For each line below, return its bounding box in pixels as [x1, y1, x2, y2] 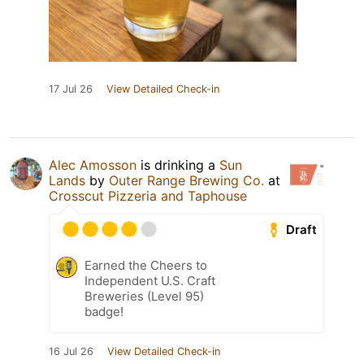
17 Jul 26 [49, 83, 93, 96]
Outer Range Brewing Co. [109, 172, 264, 189]
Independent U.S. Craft [84, 273, 215, 289]
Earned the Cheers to [84, 258, 207, 274]
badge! [84, 304, 123, 320]
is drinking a [136, 157, 219, 174]
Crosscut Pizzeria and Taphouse [49, 188, 247, 205]
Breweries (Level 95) [84, 288, 204, 305]
